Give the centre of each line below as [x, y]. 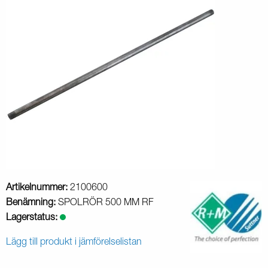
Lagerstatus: [33, 219]
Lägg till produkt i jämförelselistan [74, 243]
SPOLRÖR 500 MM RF [106, 204]
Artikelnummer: [38, 189]
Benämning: [32, 204]
